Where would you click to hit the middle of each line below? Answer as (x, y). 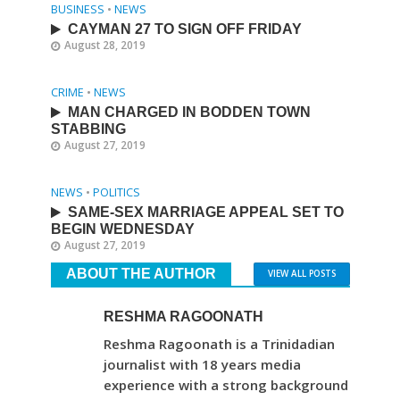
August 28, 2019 (104, 46)
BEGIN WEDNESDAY (122, 229)
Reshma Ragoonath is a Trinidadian (219, 344)
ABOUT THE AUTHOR (141, 274)
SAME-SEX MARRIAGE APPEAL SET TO (205, 212)
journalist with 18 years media (202, 365)
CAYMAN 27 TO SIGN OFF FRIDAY (184, 29)
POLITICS (116, 193)
